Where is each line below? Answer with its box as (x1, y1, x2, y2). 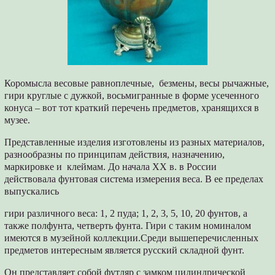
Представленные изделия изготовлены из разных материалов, (4, 137, 265, 148)
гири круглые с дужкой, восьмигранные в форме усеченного (4, 90, 260, 101)
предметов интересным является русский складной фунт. (4, 245, 245, 256)
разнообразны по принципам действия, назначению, (4, 149, 225, 160)
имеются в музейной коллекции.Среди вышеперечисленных (4, 233, 259, 244)
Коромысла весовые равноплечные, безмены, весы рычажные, (4, 78, 269, 89)
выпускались (4, 186, 60, 197)
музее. (4, 115, 31, 126)
